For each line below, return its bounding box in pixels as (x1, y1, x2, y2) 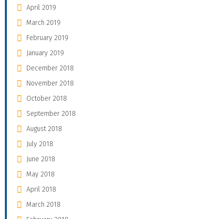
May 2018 (26, 170, 55, 178)
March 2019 (26, 18, 61, 27)
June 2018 (26, 154, 55, 163)
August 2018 (26, 124, 62, 133)
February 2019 (26, 33, 68, 42)
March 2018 (26, 200, 61, 209)
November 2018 (26, 79, 74, 88)
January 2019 (26, 48, 64, 57)
